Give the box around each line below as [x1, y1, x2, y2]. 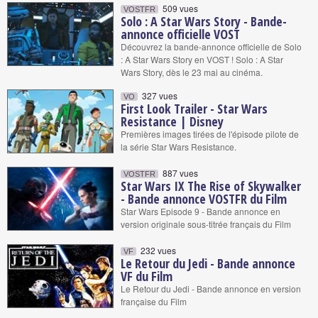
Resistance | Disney [121, 113, 224, 130]
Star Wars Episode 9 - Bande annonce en [121, 205, 280, 217]
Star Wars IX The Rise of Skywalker [121, 177, 301, 194]
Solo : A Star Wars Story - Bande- [121, 13, 287, 30]
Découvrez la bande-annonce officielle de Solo [121, 40, 302, 53]
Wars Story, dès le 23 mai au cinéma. [121, 66, 265, 78]
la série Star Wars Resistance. [121, 141, 236, 153]
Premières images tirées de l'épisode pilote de [121, 128, 299, 140]
